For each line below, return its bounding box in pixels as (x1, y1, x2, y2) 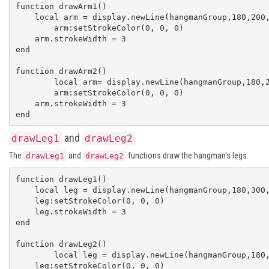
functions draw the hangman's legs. (126, 151, 249, 160)
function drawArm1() (15, 1, 107, 11)
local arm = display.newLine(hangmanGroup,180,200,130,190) (15, 12, 35, 22)
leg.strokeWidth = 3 (15, 207, 35, 216)
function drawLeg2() (15, 239, 107, 249)
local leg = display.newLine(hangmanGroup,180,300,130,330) (15, 185, 35, 195)
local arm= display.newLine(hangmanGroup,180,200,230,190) (15, 77, 54, 86)
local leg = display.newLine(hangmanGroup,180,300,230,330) (15, 250, 54, 259)
